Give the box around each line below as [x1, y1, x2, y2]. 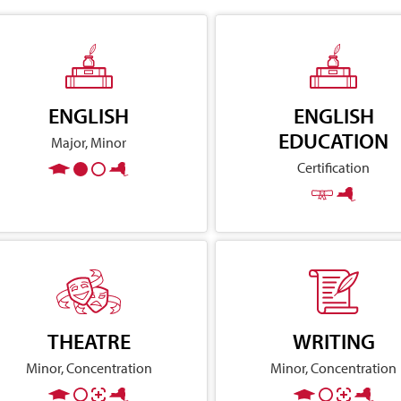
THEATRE [47, 327, 131, 354]
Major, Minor [51, 132, 127, 151]
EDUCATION [278, 126, 389, 154]
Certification [297, 158, 371, 176]
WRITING [292, 327, 375, 354]
